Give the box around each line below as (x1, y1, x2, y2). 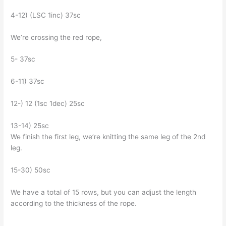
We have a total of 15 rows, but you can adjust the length (11, 188, 197, 196)
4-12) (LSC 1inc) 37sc (11, 11, 81, 19)
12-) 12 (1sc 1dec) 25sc (11, 99, 85, 108)
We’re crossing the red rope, (11, 33, 102, 41)
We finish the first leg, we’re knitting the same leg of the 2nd (11, 133, 206, 141)
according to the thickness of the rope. (11, 199, 137, 207)
